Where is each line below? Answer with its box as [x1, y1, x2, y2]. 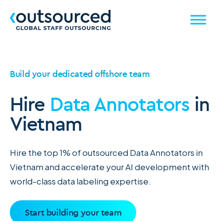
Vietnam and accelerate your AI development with [10, 161, 209, 172]
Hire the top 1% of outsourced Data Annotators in [10, 147, 203, 158]
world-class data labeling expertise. [10, 176, 151, 186]
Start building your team [25, 207, 122, 218]
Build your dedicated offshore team [10, 68, 150, 79]
